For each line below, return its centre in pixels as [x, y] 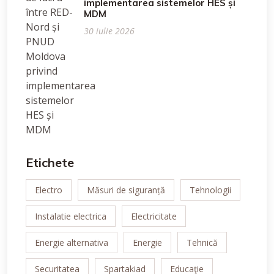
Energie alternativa [72, 243]
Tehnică [202, 243]
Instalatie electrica [71, 216]
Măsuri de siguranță [126, 190]
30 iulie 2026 [109, 31]
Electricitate [154, 216]
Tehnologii [210, 190]
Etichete [50, 162]
